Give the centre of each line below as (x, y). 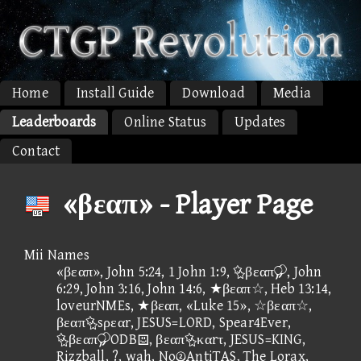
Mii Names (57, 255)
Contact (36, 151)
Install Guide (115, 93)
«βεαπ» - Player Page (185, 205)
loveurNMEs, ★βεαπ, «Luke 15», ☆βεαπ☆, (185, 305)
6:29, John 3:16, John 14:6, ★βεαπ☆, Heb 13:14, (194, 288)
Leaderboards (54, 122)
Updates (260, 122)
